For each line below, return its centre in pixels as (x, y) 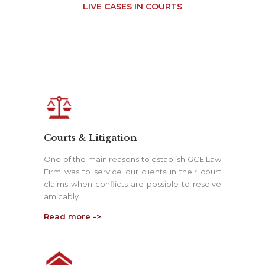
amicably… (64, 196)
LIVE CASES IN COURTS (132, 7)
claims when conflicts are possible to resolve (132, 184)
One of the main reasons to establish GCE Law (132, 159)
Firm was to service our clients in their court (132, 171)
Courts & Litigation (91, 137)
